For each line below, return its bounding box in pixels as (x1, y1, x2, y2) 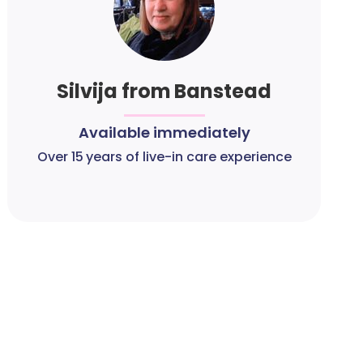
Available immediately (78, 122, 250, 143)
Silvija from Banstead (56, 78, 272, 105)
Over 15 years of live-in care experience (36, 147, 292, 166)
